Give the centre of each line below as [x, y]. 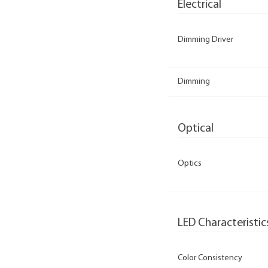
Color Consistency [210, 258]
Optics [190, 164]
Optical [196, 129]
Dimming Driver [205, 40]
